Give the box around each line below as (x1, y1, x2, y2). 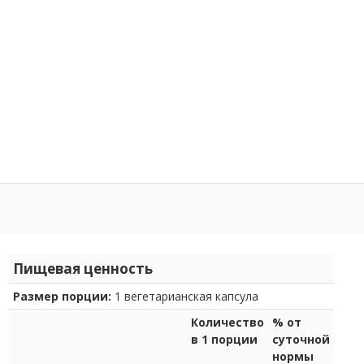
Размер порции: (13, 288, 115, 304)
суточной (272, 331, 330, 347)
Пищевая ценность (13, 258, 153, 278)
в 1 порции (191, 331, 258, 347)
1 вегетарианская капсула (115, 288, 258, 304)
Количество (191, 314, 264, 330)
